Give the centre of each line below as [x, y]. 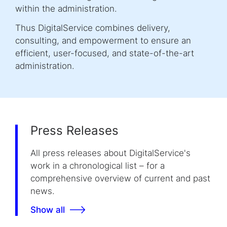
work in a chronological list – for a [98, 165]
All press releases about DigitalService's [110, 153]
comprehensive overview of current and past [120, 178]
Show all [48, 210]
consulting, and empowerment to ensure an [103, 40]
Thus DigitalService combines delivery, [93, 28]
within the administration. [66, 8]
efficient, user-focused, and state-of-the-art [105, 53]
